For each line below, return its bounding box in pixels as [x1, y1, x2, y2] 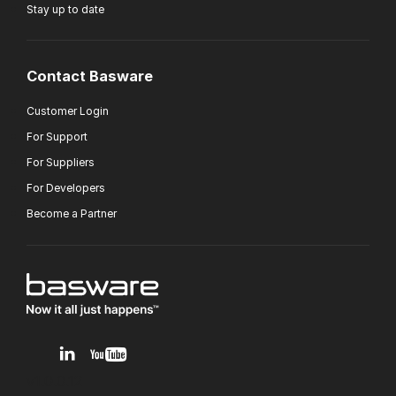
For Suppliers [27, 156, 95, 170]
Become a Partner [27, 207, 117, 221]
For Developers [27, 181, 105, 195]
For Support [27, 130, 88, 144]
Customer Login [27, 104, 109, 118]
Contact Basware [27, 67, 153, 86]
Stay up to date [27, 2, 104, 16]
